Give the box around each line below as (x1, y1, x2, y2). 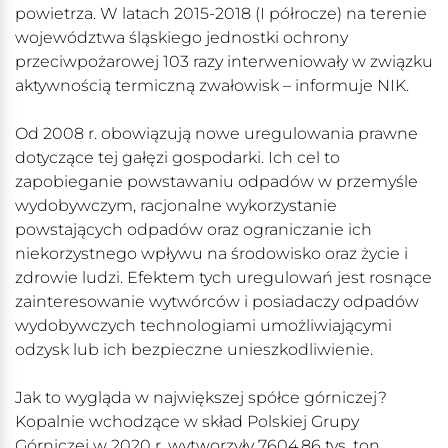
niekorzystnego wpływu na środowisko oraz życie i (15, 244, 408, 264)
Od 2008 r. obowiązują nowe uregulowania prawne (15, 124, 418, 144)
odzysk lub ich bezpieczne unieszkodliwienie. (15, 340, 373, 360)
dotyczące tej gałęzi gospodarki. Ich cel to (15, 148, 340, 168)
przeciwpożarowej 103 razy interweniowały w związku (15, 52, 433, 72)
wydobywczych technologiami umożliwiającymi (15, 316, 392, 336)
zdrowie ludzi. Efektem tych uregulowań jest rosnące (15, 268, 432, 288)
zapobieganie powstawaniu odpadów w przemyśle (15, 172, 418, 192)
